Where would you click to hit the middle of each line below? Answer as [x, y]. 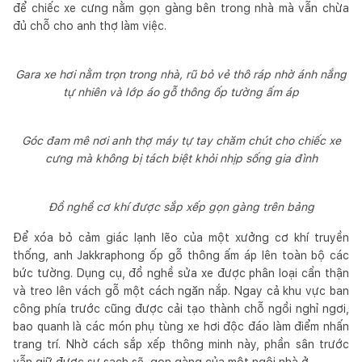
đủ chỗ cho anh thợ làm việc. [90, 25]
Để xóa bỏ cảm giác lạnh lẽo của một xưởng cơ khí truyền [181, 237]
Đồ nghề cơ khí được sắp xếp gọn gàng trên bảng [181, 206]
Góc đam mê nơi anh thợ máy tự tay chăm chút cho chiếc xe [181, 140]
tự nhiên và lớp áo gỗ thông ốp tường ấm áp [181, 92]
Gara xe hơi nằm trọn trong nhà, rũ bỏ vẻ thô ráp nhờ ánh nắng [181, 74]
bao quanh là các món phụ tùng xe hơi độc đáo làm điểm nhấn [181, 326]
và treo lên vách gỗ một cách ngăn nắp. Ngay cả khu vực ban [181, 290]
